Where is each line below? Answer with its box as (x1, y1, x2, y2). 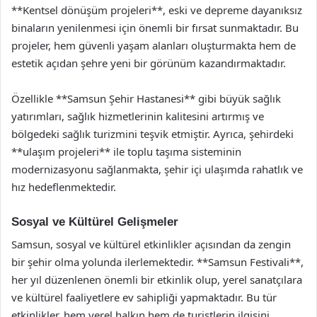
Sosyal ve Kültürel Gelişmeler (11, 214, 178, 229)
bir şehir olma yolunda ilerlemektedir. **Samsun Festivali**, (11, 255, 304, 269)
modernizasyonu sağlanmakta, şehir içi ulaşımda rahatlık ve (11, 161, 303, 176)
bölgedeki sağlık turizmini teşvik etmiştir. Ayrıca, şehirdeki (11, 126, 294, 141)
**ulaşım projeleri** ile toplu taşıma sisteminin (11, 144, 241, 158)
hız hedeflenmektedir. (11, 179, 116, 194)
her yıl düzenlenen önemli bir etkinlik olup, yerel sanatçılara (11, 272, 302, 287)
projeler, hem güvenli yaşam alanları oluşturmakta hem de (11, 38, 296, 52)
